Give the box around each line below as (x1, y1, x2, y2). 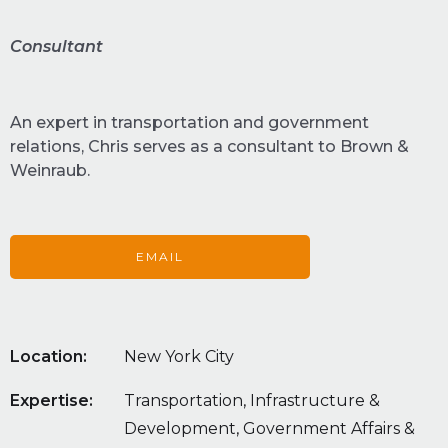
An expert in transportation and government (10, 113, 369, 133)
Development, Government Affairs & (124, 419, 415, 439)
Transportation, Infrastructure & (124, 391, 380, 411)
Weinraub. (10, 161, 90, 181)
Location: (10, 347, 87, 367)
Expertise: (10, 391, 93, 411)
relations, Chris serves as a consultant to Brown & (10, 137, 409, 157)
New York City (124, 347, 234, 367)
